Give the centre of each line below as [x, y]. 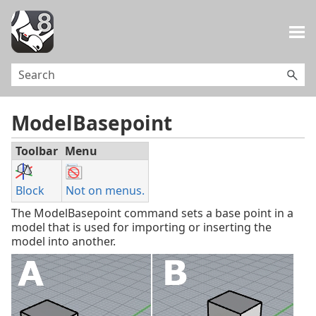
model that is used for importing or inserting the [141, 227]
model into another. [63, 242]
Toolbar [37, 151]
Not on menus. [105, 191]
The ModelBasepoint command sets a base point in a [152, 213]
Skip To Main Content [158, 20]
